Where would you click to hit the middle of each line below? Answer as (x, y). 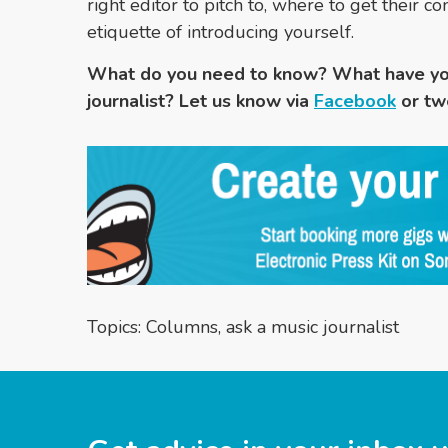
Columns (182, 327)
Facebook (355, 100)
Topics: (116, 327)
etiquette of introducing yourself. (223, 31)
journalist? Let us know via (200, 100)
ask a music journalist (312, 327)
